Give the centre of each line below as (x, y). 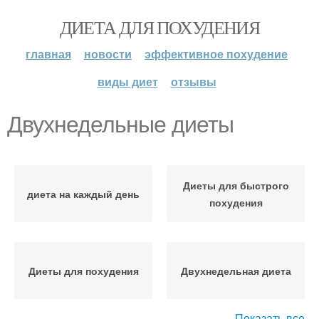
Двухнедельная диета (236, 271)
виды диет (127, 82)
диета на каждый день (83, 194)
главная (48, 54)
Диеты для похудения (83, 271)
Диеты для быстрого (236, 185)
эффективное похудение (216, 54)
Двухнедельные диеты (120, 125)
